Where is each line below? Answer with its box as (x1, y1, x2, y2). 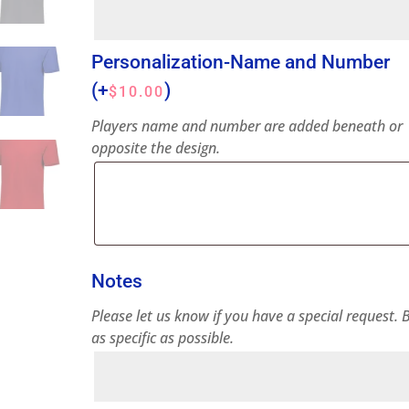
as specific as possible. (91, 328, 235, 348)
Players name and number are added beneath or (91, 116, 404, 136)
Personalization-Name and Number (91, 51, 391, 73)
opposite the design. (91, 138, 221, 158)
